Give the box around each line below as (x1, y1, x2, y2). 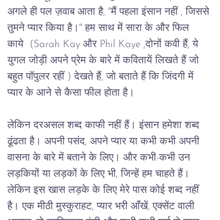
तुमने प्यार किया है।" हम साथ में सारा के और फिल (7, 23, 192, 33)
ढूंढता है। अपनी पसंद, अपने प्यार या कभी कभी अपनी (7, 136, 202, 147)
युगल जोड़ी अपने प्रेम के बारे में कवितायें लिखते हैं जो (7, 55, 202, 66)
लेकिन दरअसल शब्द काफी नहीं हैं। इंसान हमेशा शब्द (7, 120, 202, 131)
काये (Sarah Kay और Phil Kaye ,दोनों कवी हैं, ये (7, 39, 201, 50)
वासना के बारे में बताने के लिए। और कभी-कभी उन (7, 152, 193, 163)
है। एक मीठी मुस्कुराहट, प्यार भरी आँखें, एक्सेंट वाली (7, 201, 197, 212)
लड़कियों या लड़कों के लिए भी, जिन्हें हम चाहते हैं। (7, 168, 192, 179)
